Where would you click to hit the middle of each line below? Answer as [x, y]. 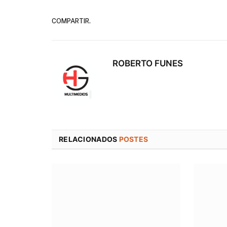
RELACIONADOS [89, 139]
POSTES [134, 139]
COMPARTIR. [71, 21]
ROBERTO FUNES [148, 64]
